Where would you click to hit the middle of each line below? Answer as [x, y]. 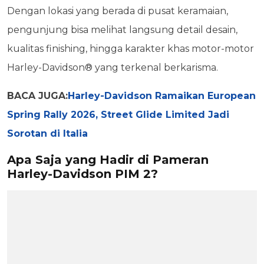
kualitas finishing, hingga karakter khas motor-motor [131, 48]
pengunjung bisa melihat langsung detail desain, [122, 29]
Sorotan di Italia [47, 133]
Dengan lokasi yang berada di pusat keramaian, [118, 11]
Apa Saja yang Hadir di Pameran [108, 159]
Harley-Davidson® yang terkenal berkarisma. [113, 67]
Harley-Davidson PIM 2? [82, 174]
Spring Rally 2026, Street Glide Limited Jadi [118, 114]
